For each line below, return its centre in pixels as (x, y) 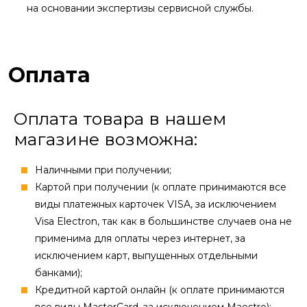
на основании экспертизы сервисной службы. (140, 9)
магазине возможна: (106, 139)
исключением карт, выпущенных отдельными (146, 256)
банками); (59, 273)
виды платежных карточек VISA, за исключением (156, 205)
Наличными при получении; (103, 170)
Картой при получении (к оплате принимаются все (161, 187)
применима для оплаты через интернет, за (140, 239)
